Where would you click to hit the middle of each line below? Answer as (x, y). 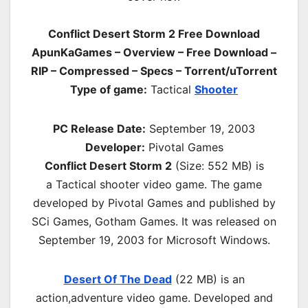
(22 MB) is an (208, 279)
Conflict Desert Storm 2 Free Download (154, 33)
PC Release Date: (99, 128)
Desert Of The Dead (118, 279)
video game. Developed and (198, 297)
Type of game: (109, 89)
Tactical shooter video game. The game (159, 184)
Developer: (115, 147)
